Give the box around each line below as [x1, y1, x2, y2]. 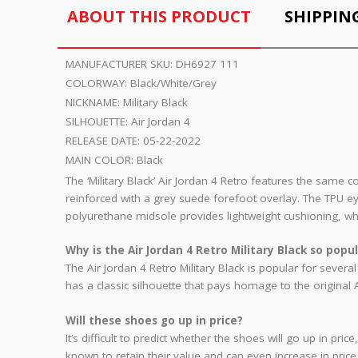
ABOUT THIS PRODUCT [67, 5, 251, 27]
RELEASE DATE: [66, 133, 143, 148]
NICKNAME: [66, 94, 123, 109]
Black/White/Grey [130, 75, 217, 90]
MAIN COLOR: [66, 152, 137, 167]
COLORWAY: [66, 75, 130, 90]
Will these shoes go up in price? [66, 312, 243, 328]
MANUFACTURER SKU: [66, 56, 176, 71]
